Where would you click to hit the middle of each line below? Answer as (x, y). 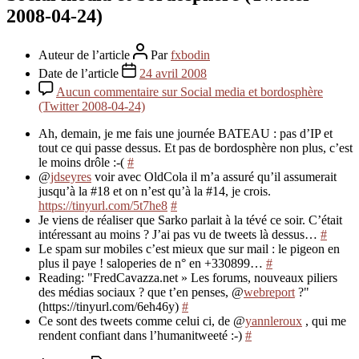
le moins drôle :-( (83, 162)
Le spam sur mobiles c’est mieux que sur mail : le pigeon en (189, 248)
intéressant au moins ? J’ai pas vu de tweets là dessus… (179, 234)
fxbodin (190, 54)
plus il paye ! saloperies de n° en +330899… (152, 263)
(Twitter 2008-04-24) (92, 106)
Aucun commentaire (107, 91)
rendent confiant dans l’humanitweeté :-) (142, 335)
